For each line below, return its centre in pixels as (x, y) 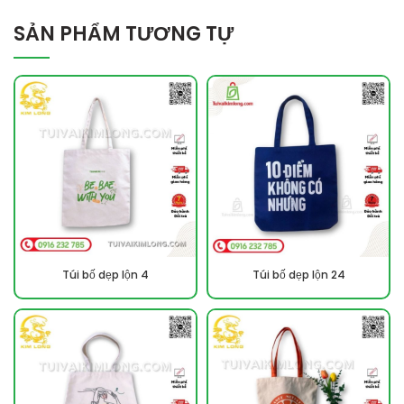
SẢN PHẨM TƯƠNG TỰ (124, 33)
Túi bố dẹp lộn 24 (298, 274)
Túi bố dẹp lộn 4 (106, 274)
